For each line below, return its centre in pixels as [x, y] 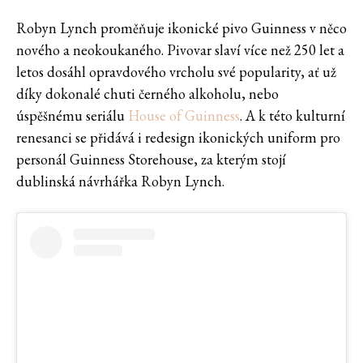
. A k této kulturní [293, 116]
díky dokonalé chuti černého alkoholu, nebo [147, 94]
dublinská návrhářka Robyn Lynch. [120, 181]
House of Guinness [184, 116]
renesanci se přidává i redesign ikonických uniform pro [178, 138]
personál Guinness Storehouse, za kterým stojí [151, 160]
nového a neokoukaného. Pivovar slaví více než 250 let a [180, 50]
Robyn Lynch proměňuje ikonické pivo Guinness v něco [181, 28]
